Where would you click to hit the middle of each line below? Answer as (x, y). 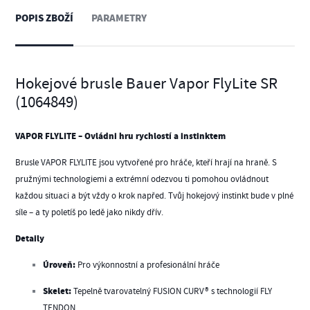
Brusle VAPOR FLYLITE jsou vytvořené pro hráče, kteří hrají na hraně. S (146, 162)
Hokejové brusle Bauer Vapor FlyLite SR (147, 83)
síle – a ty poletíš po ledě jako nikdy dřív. (90, 212)
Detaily (30, 239)
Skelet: (57, 291)
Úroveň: (60, 265)
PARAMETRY (119, 19)
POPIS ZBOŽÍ (45, 19)
